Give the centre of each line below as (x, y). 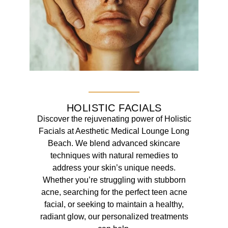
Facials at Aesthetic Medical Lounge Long (114, 131)
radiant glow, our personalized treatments (114, 217)
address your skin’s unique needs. (114, 168)
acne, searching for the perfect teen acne (114, 192)
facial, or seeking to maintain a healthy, (114, 205)
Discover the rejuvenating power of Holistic (114, 119)
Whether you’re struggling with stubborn (114, 180)
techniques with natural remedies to (114, 156)
